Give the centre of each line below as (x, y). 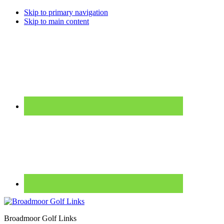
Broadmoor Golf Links (40, 218)
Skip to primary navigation (66, 12)
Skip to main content (56, 21)
